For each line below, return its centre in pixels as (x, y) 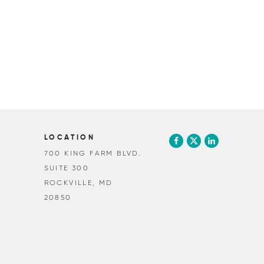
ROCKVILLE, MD (78, 182)
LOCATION (70, 138)
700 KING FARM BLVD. (93, 153)
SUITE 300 (67, 168)
